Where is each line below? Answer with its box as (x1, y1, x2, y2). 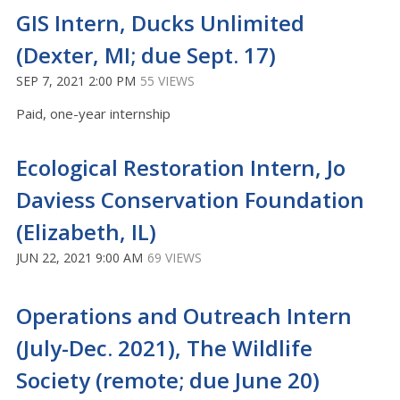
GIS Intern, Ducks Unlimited (16, 8, 304, 37)
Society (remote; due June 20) (16, 365, 320, 395)
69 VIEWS (147, 249, 202, 266)
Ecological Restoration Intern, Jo (16, 153, 346, 182)
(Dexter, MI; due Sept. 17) (16, 40, 276, 70)
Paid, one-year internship (16, 104, 171, 122)
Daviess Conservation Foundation (16, 185, 364, 214)
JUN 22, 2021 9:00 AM (16, 249, 143, 266)
